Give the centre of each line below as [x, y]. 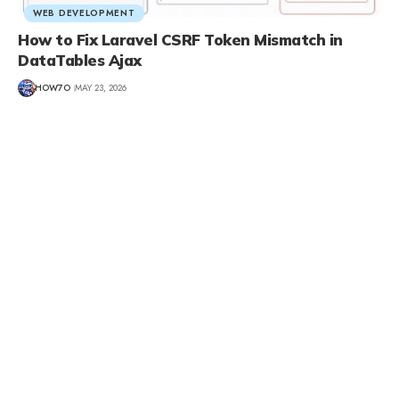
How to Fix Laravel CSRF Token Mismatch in [180, 39]
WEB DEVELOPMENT [84, 12]
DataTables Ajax [80, 60]
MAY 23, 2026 [101, 88]
